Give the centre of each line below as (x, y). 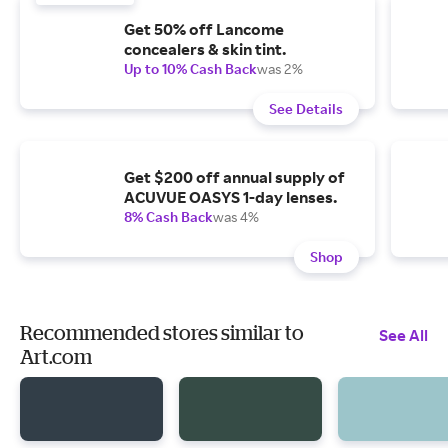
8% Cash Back (168, 217)
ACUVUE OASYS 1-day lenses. (230, 197)
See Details (306, 109)
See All (403, 335)
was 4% (236, 217)
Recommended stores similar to (162, 333)
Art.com (56, 357)
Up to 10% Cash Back (190, 69)
